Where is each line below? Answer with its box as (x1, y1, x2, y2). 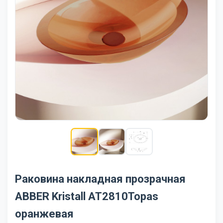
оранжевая (15, 207, 74, 220)
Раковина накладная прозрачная (15, 172, 186, 185)
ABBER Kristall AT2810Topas (15, 190, 158, 203)
